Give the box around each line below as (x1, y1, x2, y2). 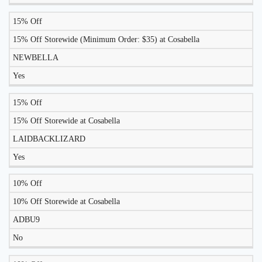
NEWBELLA (13, 53, 58, 63)
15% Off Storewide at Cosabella (13, 116, 120, 125)
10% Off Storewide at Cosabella (13, 197, 120, 206)
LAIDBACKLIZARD (13, 134, 85, 143)
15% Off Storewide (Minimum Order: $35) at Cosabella (13, 35, 199, 44)
